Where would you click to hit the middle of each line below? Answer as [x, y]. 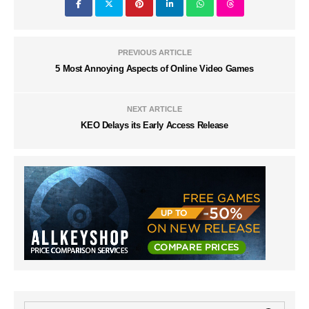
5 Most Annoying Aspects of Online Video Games [154, 69]
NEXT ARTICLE [154, 109]
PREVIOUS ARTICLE [154, 53]
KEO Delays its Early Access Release [154, 126]
